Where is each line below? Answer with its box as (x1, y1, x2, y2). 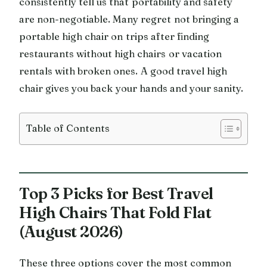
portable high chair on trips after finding (19, 30, 209, 42)
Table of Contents (26, 122, 110, 134)
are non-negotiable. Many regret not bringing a (19, 13, 239, 25)
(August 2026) (19, 221, 123, 241)
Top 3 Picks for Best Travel (19, 183, 213, 203)
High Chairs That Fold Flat (19, 202, 211, 222)
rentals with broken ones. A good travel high (19, 64, 228, 77)
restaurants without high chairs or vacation (19, 47, 222, 60)
